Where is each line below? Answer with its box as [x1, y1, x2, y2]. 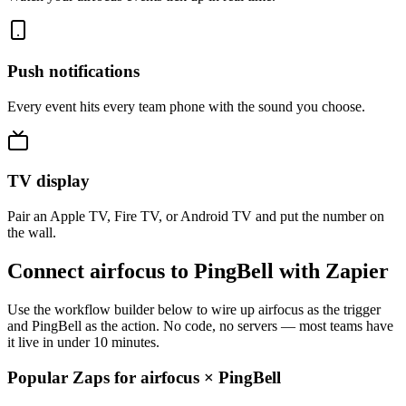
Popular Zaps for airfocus [7, 367, 204, 387]
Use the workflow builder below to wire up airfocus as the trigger [7, 301, 381, 317]
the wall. [7, 225, 56, 241]
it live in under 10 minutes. [7, 333, 159, 350]
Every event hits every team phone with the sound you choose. [7, 98, 365, 114]
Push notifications [7, 61, 140, 81]
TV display [7, 171, 90, 191]
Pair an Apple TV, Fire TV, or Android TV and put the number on [7, 208, 384, 225]
